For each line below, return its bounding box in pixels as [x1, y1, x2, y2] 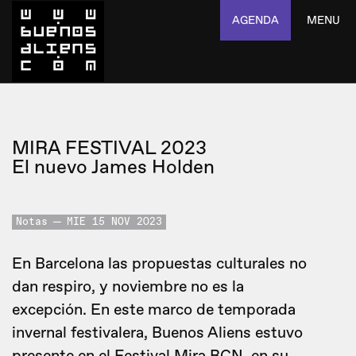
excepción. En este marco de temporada [12, 300, 296, 319]
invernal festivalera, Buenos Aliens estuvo [12, 323, 303, 342]
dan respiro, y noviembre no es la [12, 277, 244, 296]
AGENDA [232, 14, 279, 27]
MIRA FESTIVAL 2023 [12, 137, 207, 160]
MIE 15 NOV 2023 [67, 217, 162, 227]
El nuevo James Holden [12, 156, 215, 179]
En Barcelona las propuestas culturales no [12, 254, 307, 273]
